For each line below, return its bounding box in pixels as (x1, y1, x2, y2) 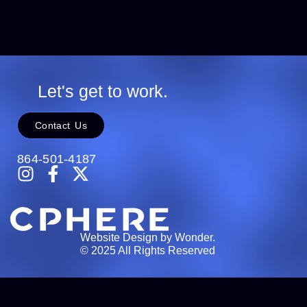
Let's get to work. (37, 81, 168, 101)
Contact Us (35, 119, 87, 131)
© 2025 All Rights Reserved (80, 244, 216, 256)
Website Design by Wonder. (80, 231, 216, 243)
